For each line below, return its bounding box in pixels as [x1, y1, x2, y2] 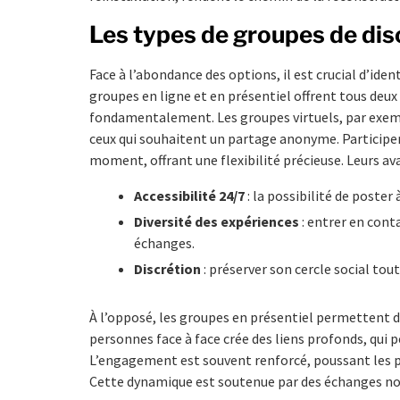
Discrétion [134, 259, 201, 278]
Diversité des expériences [134, 212, 299, 230]
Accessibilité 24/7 [134, 186, 245, 204]
